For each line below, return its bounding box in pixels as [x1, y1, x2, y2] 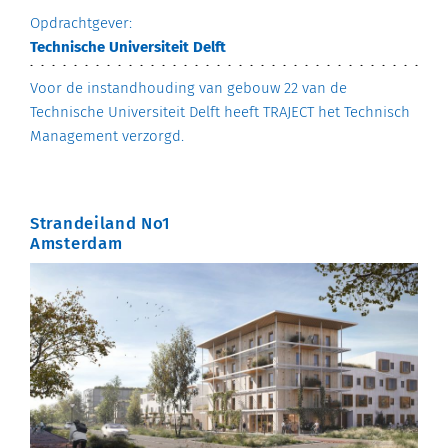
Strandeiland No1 [30, 213, 172, 234]
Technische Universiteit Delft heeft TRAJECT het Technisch [30, 103, 410, 122]
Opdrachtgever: [30, 14, 132, 33]
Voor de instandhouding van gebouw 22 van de [30, 79, 347, 98]
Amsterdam [30, 233, 123, 254]
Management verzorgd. [30, 127, 184, 146]
